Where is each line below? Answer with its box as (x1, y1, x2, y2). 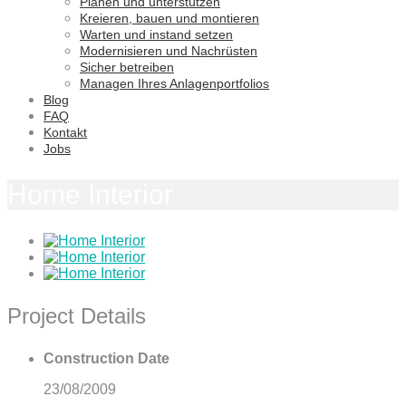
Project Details (7, 303, 146, 328)
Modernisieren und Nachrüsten (80, 43, 257, 59)
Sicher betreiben (80, 60, 174, 75)
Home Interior (7, 179, 173, 209)
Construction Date (43, 350, 169, 366)
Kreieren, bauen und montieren (80, 11, 259, 26)
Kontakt (43, 125, 87, 140)
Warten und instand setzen (80, 27, 233, 43)
